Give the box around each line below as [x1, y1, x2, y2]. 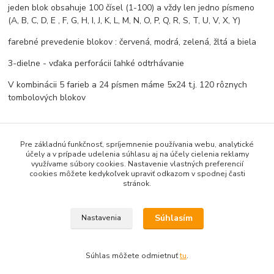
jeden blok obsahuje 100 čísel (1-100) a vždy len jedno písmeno [8, 1, 255, 13]
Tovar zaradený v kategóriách [8, 187, 160, 202]
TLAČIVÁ [21, 210, 57, 221]
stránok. [123, 179, 151, 188]
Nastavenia [81, 213, 122, 223]
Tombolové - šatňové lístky [21, 229, 130, 241]
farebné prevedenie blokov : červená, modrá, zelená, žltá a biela [8, 35, 257, 48]
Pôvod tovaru [8, 159, 78, 174]
